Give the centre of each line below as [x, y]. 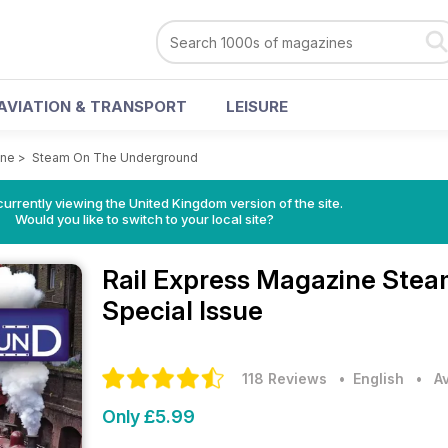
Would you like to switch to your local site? [144, 219]
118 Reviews [284, 378]
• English [367, 378]
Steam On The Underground [115, 157]
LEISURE [257, 106]
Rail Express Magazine [242, 279]
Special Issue [182, 310]
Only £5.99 [148, 416]
